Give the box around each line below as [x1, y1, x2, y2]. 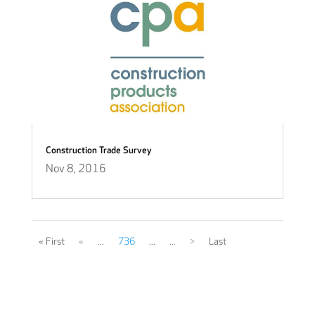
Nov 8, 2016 [45, 162, 106, 176]
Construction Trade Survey [45, 144, 152, 156]
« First [38, 235, 65, 247]
